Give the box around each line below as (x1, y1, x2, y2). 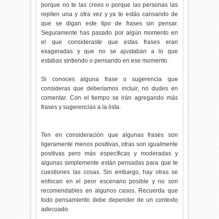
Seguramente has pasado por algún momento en (41, 29, 178, 36)
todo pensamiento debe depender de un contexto (41, 196, 178, 203)
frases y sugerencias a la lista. (41, 103, 121, 110)
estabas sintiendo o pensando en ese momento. (41, 57, 169, 64)
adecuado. (41, 205, 70, 213)
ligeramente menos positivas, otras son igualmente (41, 140, 178, 148)
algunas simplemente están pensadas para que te (41, 159, 178, 166)
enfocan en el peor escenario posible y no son (41, 177, 178, 185)
